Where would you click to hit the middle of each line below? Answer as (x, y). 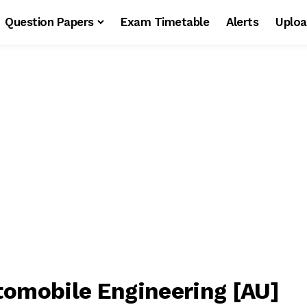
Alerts (243, 22)
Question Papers (49, 22)
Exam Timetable (165, 22)
